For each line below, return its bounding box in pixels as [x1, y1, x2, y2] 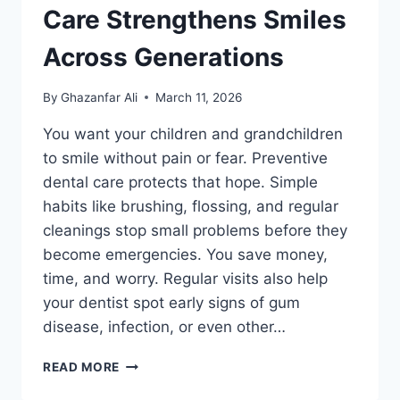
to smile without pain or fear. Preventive [43, 148, 328, 167]
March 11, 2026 [155, 89, 243, 104]
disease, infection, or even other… [43, 317, 286, 336]
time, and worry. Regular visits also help [43, 269, 328, 287]
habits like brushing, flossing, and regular [43, 196, 338, 215]
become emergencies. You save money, [43, 245, 328, 263]
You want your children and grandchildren [43, 124, 343, 143]
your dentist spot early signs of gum [43, 293, 300, 312]
